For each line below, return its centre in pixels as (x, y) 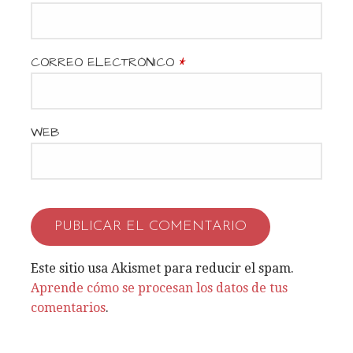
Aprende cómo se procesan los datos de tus (159, 288)
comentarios (68, 307)
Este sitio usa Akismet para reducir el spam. (162, 268)
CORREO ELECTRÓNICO (105, 62)
